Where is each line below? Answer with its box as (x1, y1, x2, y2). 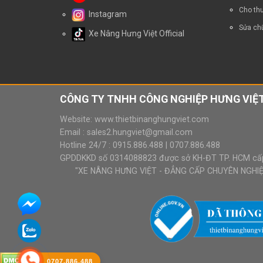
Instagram (85, 9, 127, 19)
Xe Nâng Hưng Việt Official (85, 28, 184, 38)
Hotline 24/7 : (60, 140, 113, 150)
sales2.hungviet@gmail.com (87, 127, 193, 137)
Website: (60, 114, 95, 124)
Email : (60, 127, 87, 137)
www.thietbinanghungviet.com (95, 114, 209, 124)
